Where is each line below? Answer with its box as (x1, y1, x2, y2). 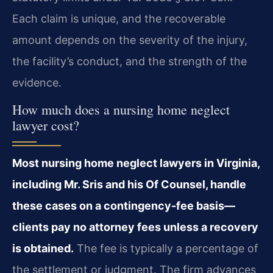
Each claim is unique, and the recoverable (12, 12, 225, 25)
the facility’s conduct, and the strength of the (12, 54, 247, 68)
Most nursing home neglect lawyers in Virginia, (12, 156, 260, 169)
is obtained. (12, 241, 74, 255)
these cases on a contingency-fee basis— (12, 199, 235, 212)
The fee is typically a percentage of (74, 241, 258, 255)
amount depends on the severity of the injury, (12, 33, 247, 46)
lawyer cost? (12, 116, 79, 134)
